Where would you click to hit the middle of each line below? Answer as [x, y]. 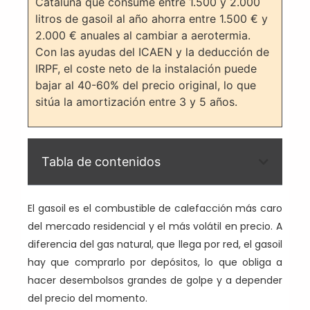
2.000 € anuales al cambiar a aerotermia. [143, 35]
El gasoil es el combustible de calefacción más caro [155, 209]
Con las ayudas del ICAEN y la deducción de [152, 52]
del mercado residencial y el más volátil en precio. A [155, 227]
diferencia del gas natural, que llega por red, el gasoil [155, 245]
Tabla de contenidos [101, 162]
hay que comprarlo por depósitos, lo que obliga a [155, 263]
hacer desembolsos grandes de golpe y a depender [155, 281]
